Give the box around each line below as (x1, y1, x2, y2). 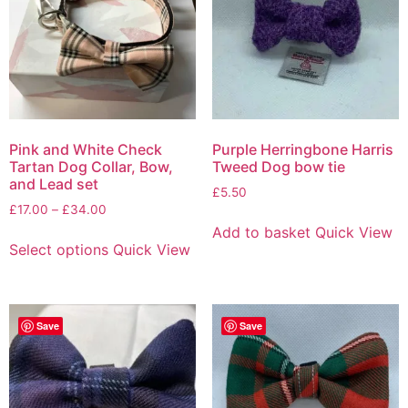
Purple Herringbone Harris (211, 139, 393, 158)
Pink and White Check (9, 139, 162, 158)
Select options (9, 240, 108, 260)
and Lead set (9, 174, 98, 193)
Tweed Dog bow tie (211, 157, 345, 176)
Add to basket (211, 223, 311, 242)
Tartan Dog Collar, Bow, (9, 157, 173, 176)
